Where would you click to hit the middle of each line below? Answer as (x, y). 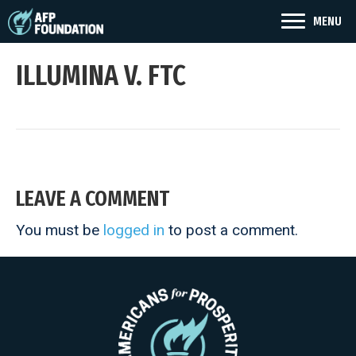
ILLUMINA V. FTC (101, 75)
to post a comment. (231, 230)
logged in (134, 230)
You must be (60, 230)
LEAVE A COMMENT (93, 198)
